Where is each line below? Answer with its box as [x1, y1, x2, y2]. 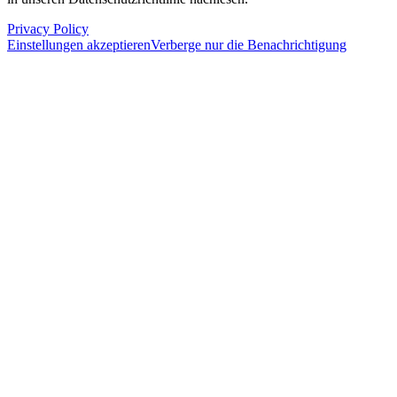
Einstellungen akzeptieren [7, 36, 151, 52]
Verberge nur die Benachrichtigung [151, 36, 346, 52]
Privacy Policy [7, 20, 89, 36]
